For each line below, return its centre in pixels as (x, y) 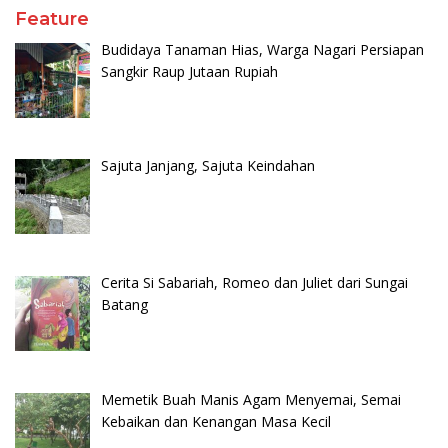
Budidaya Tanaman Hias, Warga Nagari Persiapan (262, 49)
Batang (124, 304)
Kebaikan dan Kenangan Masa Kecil (215, 421)
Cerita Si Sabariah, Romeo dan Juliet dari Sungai (254, 282)
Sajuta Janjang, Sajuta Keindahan (207, 166)
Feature (52, 18)
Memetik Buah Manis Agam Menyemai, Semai (250, 399)
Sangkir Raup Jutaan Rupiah (189, 71)
